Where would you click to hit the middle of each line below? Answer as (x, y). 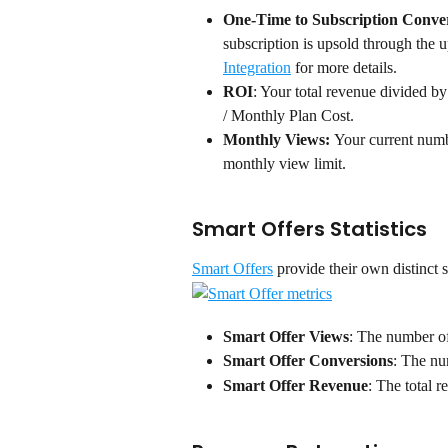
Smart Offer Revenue (295, 385)
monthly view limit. (284, 163)
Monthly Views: (278, 139)
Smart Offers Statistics (309, 229)
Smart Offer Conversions (308, 361)
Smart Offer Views (286, 336)
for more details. (344, 67)
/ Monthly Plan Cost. (288, 115)
